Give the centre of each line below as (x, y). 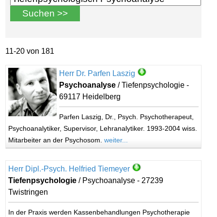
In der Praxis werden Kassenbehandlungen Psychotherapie (99, 212)
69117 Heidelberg (90, 97)
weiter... (116, 140)
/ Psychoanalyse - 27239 (120, 180)
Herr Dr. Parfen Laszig (97, 73)
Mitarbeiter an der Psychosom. (56, 140)
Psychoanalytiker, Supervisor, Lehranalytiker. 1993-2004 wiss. (103, 128)
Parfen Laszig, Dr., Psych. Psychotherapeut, (127, 117)
